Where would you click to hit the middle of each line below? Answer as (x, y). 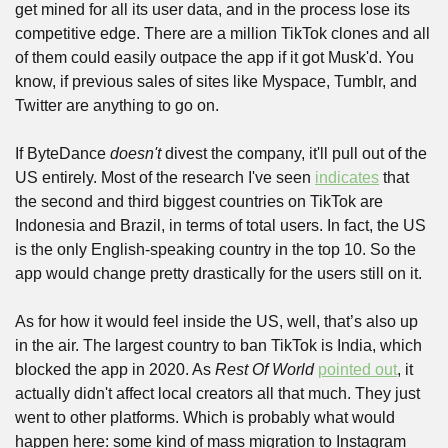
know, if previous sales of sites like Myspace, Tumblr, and (216, 81)
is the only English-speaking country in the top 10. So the (215, 249)
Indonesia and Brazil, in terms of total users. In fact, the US (220, 225)
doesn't (135, 153)
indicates (347, 177)
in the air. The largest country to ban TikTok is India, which (218, 345)
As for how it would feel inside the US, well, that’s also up (216, 321)
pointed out (357, 369)
